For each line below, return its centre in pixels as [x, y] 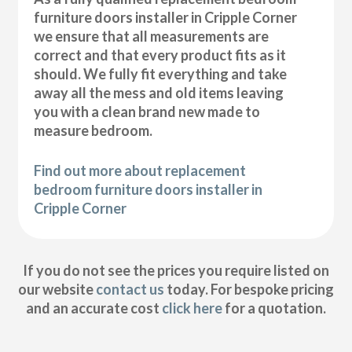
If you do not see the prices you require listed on [176, 271]
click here [192, 308]
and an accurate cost [93, 308]
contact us [130, 290]
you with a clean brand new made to [147, 111]
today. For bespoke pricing [249, 290]
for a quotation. [274, 308]
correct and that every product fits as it [160, 55]
